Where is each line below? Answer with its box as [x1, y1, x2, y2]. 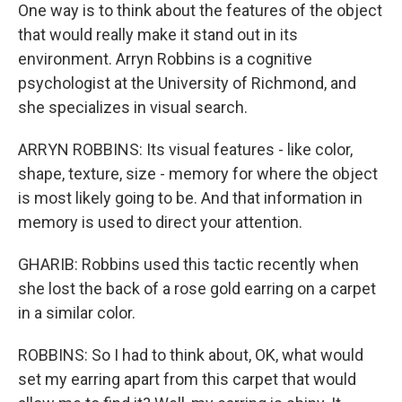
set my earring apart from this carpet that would [18, 370, 356, 389]
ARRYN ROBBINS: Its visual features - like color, [18, 140, 353, 159]
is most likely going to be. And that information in [18, 188, 363, 207]
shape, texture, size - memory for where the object [18, 164, 378, 183]
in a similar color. [18, 303, 135, 322]
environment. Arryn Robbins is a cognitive [18, 49, 312, 68]
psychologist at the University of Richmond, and [18, 74, 356, 92]
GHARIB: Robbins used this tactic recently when [18, 255, 359, 274]
